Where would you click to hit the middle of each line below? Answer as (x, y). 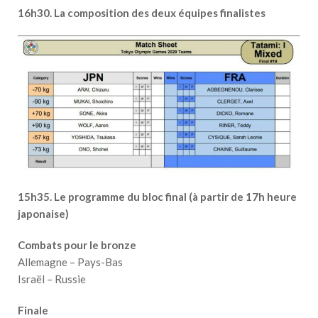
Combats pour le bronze (77, 245)
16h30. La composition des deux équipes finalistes (142, 12)
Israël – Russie (52, 279)
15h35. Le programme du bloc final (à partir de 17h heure (157, 197)
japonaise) (43, 214)
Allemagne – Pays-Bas (70, 262)
